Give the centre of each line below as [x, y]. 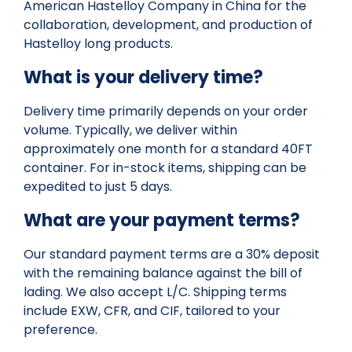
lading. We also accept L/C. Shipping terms [155, 291]
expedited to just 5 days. [98, 186]
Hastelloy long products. [98, 43]
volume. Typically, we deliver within [130, 130]
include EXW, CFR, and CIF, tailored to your [152, 310]
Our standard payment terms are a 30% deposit [172, 254]
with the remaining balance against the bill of [163, 273]
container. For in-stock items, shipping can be [165, 167]
